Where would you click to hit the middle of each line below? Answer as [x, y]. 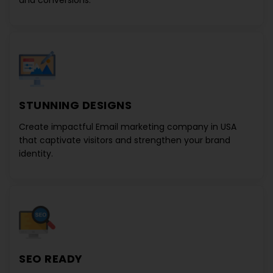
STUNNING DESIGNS [75, 105]
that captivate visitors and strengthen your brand [125, 140]
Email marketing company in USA [166, 127]
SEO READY [51, 259]
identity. [36, 154]
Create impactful [57, 127]
